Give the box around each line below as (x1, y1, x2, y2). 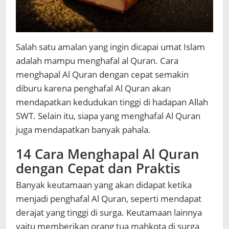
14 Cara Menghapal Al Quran (16, 145, 199, 164)
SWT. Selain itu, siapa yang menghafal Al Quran (16, 110, 200, 122)
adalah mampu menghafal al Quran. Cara (16, 55, 178, 67)
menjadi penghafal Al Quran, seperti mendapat (16, 193, 201, 205)
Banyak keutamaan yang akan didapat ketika (16, 179, 192, 191)
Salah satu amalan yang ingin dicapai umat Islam (16, 41, 205, 53)
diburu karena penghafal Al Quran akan (16, 82, 171, 95)
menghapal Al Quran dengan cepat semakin (16, 68, 189, 81)
